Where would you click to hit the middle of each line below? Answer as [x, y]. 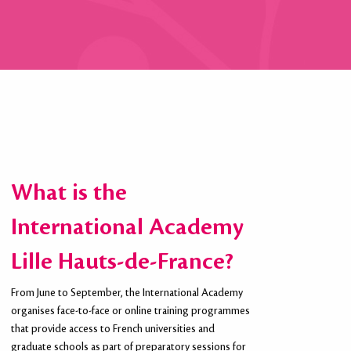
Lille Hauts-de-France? [122, 262]
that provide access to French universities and [112, 329]
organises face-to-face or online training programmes [130, 311]
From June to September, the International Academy [127, 293]
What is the [69, 193]
